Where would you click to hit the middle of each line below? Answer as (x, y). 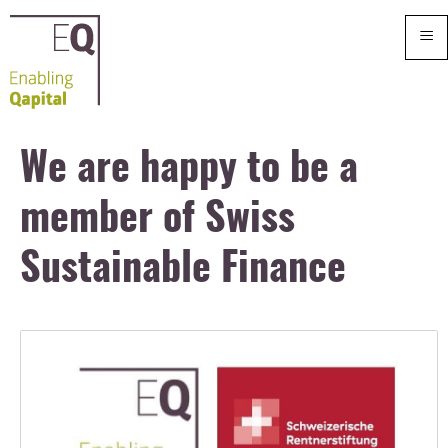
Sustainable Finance (183, 270)
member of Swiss (158, 220)
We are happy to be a (189, 170)
